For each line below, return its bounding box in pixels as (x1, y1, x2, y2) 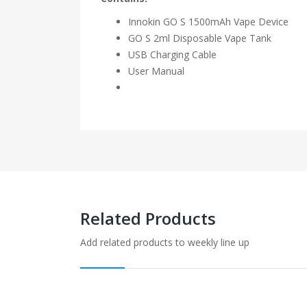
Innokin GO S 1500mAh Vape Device (128, 15, 288, 28)
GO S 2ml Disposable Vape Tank (128, 32, 271, 45)
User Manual (128, 64, 184, 77)
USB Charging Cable (128, 48, 217, 61)
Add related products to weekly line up (80, 236, 249, 249)
